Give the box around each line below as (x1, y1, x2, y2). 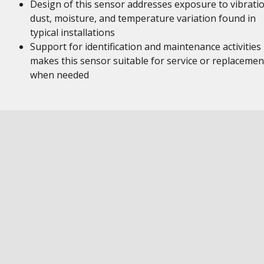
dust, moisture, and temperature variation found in (29, 12, 256, 25)
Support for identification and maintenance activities (29, 40, 261, 53)
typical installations (29, 26, 115, 39)
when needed (29, 68, 89, 81)
